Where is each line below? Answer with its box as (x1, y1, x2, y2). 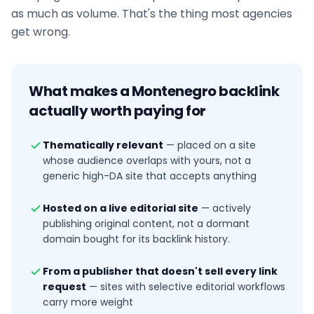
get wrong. (11, 24, 70, 40)
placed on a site (177, 138, 256, 152)
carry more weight (43, 295, 133, 309)
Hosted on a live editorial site (43, 201, 198, 215)
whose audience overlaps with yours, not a (43, 153, 251, 168)
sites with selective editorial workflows (100, 280, 285, 294)
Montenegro (131, 81, 217, 101)
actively (212, 201, 251, 215)
